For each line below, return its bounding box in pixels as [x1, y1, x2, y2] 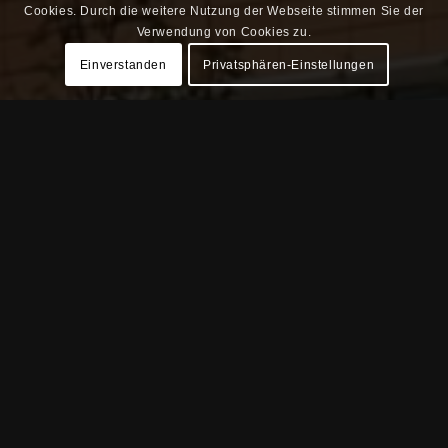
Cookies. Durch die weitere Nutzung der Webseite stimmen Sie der [24, 4, 424, 19]
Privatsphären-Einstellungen [202, 57, 375, 72]
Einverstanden [79, 57, 167, 72]
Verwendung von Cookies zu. [136, 25, 312, 40]
